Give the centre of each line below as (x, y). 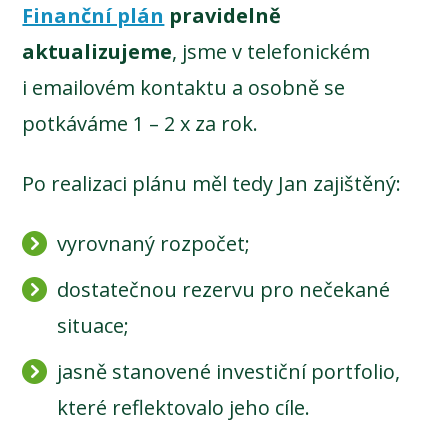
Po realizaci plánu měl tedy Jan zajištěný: (212, 183)
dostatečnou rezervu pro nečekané (224, 289)
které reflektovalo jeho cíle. (184, 407)
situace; (93, 325)
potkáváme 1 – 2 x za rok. (140, 123)
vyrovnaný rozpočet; (154, 243)
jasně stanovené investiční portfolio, (229, 371)
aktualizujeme (97, 51)
